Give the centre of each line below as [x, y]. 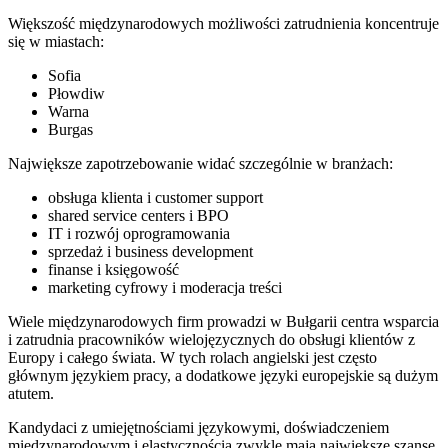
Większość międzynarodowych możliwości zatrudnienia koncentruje [223, 23]
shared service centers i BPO [138, 215]
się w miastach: [56, 41]
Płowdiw [76, 93]
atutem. [31, 393]
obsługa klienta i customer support [155, 197]
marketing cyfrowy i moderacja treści [165, 287]
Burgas [70, 129]
